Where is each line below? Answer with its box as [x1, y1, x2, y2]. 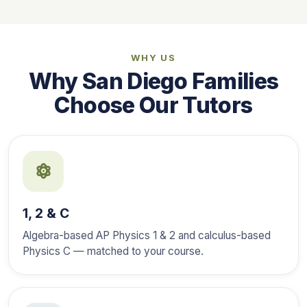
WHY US [131, 51, 176, 63]
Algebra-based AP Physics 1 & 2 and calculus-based [23, 228, 271, 242]
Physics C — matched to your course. [23, 244, 204, 258]
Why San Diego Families [28, 67, 279, 95]
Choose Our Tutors [54, 91, 253, 119]
